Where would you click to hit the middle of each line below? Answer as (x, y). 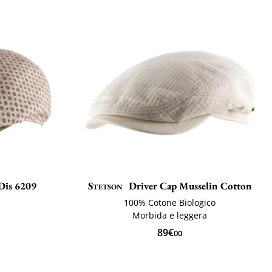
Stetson (106, 186)
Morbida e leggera (170, 216)
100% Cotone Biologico (170, 203)
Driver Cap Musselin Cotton (190, 186)
